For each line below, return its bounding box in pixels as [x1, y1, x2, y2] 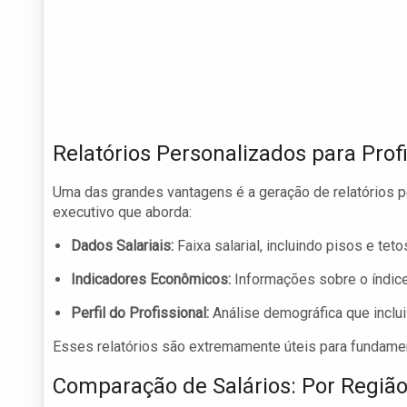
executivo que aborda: [53, 203, 192, 222]
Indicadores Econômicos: [71, 271, 231, 289]
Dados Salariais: [71, 237, 174, 255]
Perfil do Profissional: [71, 304, 209, 323]
